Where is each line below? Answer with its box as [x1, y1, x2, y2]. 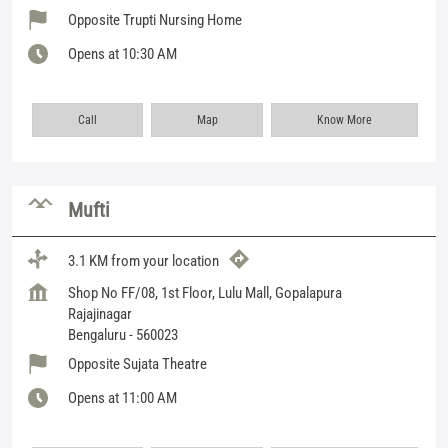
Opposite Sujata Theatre [68, 354, 207, 373]
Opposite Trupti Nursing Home [68, 10, 242, 29]
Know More [317, 112, 373, 127]
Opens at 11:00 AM [68, 388, 177, 407]
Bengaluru [68, 325, 126, 344]
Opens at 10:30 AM [68, 44, 177, 63]
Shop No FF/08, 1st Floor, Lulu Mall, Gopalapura [68, 283, 342, 302]
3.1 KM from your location [68, 252, 219, 271]
